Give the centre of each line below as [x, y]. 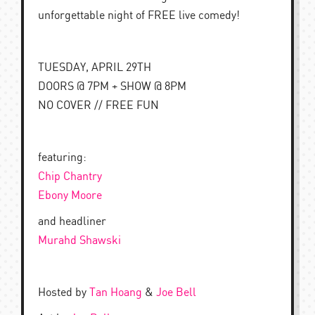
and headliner [72, 222]
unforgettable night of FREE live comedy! [139, 16]
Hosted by [64, 293]
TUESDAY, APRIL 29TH [95, 68]
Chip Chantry [70, 177]
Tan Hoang [116, 293]
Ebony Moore [70, 196]
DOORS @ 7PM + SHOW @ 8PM [112, 87]
